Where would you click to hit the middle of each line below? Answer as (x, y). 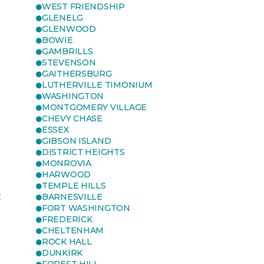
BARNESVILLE (72, 197)
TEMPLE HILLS (74, 186)
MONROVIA (67, 163)
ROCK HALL (67, 242)
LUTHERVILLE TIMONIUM (97, 85)
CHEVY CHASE (72, 118)
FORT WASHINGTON (86, 208)
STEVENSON (69, 62)
